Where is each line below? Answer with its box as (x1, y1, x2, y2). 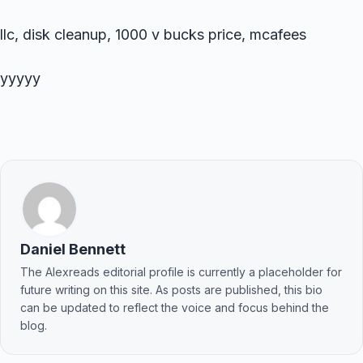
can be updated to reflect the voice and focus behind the (20, 301, 329, 314)
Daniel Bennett (20, 241, 126, 258)
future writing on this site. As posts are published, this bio (20, 283, 322, 297)
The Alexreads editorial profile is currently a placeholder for (20, 265, 342, 279)
